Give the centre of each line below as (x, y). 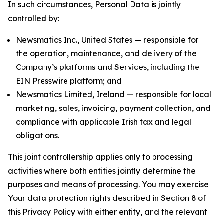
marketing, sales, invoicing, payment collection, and (113, 108)
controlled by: (33, 18)
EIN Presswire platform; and (69, 81)
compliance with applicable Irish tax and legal (103, 122)
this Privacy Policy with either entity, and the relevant (108, 212)
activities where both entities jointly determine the (102, 171)
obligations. (37, 135)
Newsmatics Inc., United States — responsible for (107, 40)
